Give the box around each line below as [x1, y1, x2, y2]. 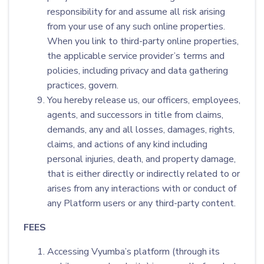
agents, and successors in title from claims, [47, 108, 223, 121]
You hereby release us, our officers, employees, [47, 94, 240, 107]
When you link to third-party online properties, [47, 35, 239, 48]
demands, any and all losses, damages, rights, [47, 123, 235, 136]
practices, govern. [47, 79, 118, 92]
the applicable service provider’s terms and [47, 49, 225, 62]
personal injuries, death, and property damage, [47, 153, 236, 166]
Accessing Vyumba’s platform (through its [47, 245, 220, 258]
